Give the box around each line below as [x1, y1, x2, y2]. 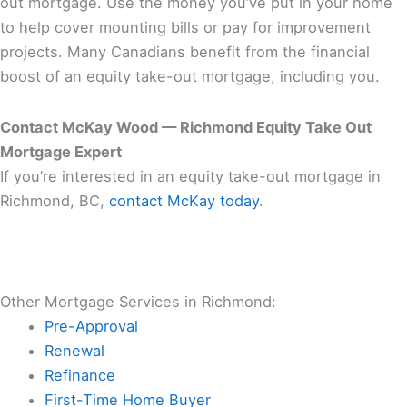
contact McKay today [109, 191, 259, 210]
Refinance [45, 366, 116, 385]
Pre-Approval [45, 317, 139, 336]
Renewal [45, 342, 105, 361]
